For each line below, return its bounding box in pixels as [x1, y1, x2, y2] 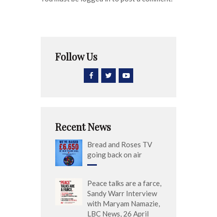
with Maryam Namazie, [87, 199, 160, 208]
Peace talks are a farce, [87, 179, 161, 188]
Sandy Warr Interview [87, 189, 157, 198]
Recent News [55, 120, 111, 133]
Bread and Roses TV [87, 139, 152, 149]
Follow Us [55, 49, 97, 63]
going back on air [87, 150, 142, 159]
